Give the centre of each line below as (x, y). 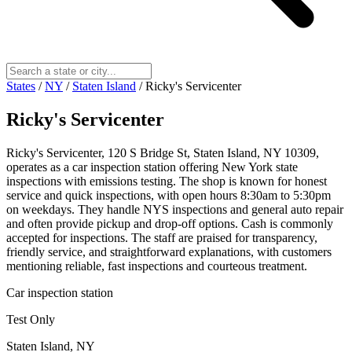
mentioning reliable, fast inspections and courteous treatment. (157, 266)
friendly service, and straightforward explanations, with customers (169, 251)
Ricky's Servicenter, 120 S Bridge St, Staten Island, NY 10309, (163, 152)
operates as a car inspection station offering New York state (152, 167)
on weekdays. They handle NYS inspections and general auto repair (175, 209)
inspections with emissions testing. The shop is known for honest (167, 181)
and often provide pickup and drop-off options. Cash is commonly (170, 223)
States (21, 86)
